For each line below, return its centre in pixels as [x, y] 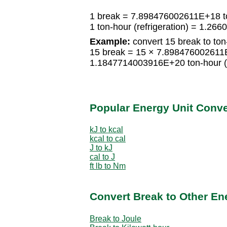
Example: [110, 42]
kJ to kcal [106, 129]
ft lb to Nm [108, 166]
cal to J [102, 157]
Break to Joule [116, 218]
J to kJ [101, 147]
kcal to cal [108, 138]
